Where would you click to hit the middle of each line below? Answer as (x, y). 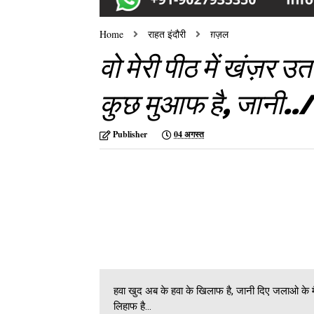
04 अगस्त (189, 135)
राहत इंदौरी (167, 34)
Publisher (130, 135)
